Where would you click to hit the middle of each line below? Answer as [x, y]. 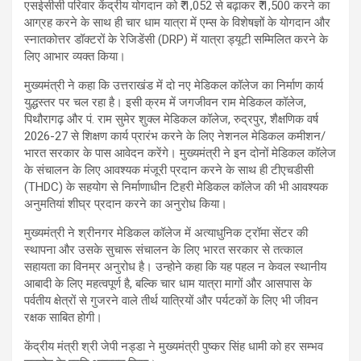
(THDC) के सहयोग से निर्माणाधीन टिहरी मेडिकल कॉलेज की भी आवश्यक [176, 187]
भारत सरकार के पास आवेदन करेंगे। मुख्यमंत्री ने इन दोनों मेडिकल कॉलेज [180, 154]
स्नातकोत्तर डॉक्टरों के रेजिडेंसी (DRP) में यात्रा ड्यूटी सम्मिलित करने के [176, 40]
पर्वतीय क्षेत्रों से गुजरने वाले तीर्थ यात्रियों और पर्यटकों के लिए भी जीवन [171, 301]
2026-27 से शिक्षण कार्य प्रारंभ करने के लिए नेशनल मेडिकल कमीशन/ [175, 137]
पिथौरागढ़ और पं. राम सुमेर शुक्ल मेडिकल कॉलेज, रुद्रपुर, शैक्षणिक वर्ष [171, 120]
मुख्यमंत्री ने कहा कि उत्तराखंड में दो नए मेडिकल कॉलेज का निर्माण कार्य [174, 86]
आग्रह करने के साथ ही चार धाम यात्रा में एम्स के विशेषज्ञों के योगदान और [177, 23]
